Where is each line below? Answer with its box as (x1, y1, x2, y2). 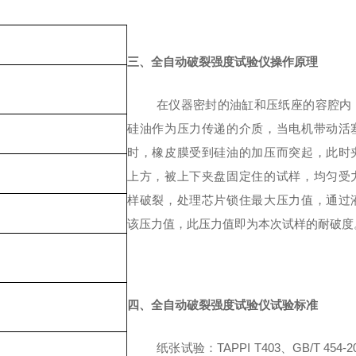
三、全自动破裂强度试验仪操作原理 (127, 54, 318, 68)
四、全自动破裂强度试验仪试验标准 (127, 297, 318, 311)
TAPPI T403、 (217, 340, 293, 354)
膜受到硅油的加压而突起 (176, 145, 314, 159)
